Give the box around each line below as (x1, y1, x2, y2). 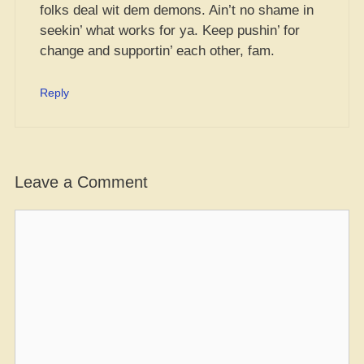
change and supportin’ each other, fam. (40, 43, 275, 58)
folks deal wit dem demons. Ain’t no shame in (40, 2, 314, 18)
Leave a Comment (15, 173, 148, 191)
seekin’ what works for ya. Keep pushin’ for (40, 23, 300, 38)
